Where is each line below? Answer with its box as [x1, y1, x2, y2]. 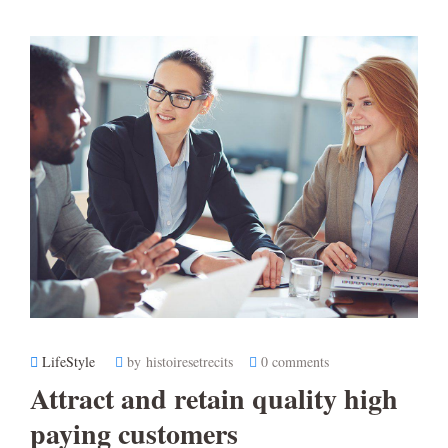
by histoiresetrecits [127, 352, 233, 372]
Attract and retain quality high [30, 378, 398, 420]
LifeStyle [42, 352, 95, 372]
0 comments [261, 352, 329, 372]
